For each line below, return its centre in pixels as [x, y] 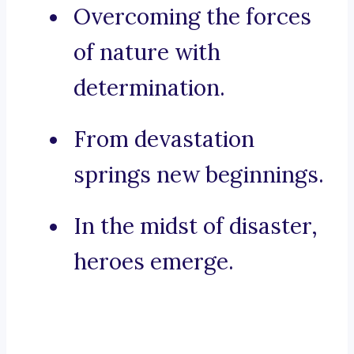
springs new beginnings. [199, 175]
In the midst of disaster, [196, 226]
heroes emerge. [154, 262]
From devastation [164, 139]
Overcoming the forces [192, 17]
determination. [149, 88]
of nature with [147, 53]
